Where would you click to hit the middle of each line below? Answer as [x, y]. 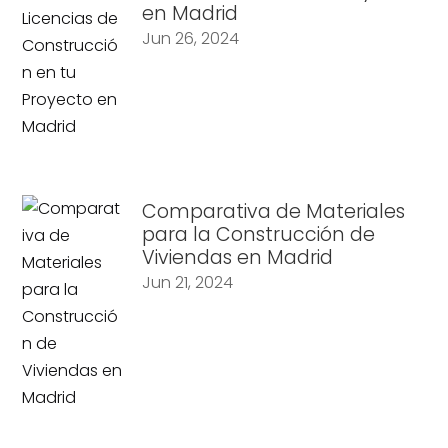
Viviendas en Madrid [238, 257]
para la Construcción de [259, 234]
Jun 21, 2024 [188, 282]
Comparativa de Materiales [274, 211]
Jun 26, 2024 [191, 38]
